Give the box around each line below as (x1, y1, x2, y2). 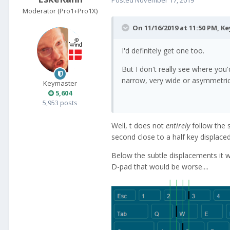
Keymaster (43, 79, 77, 88)
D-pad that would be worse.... (111, 162, 208, 172)
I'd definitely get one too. (122, 46, 204, 56)
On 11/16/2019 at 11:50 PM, (132, 23, 221, 33)
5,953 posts (43, 98, 78, 108)
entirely (166, 121, 192, 131)
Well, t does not (111, 121, 166, 131)
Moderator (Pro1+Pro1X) (23, 6, 98, 16)
